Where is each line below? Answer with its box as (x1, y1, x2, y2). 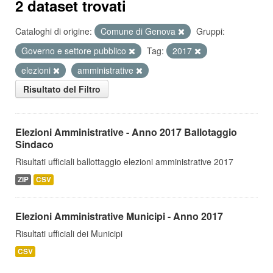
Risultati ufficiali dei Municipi (15, 227, 122, 239)
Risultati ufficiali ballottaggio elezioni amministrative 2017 (15, 155, 233, 168)
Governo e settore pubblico (21, 44, 129, 57)
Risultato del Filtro (23, 83, 101, 95)
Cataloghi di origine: (15, 25, 92, 37)
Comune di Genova (101, 25, 178, 37)
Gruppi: (196, 25, 225, 37)
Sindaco (15, 137, 54, 151)
